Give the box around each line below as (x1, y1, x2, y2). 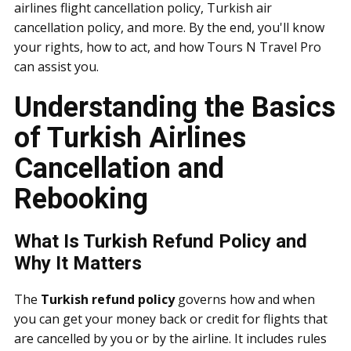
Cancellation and (14, 152, 224, 185)
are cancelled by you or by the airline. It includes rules (14, 330, 327, 347)
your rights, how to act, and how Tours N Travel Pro (14, 38, 321, 56)
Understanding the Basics (14, 91, 335, 124)
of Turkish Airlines (14, 121, 246, 154)
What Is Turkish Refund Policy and (14, 230, 307, 252)
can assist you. (14, 58, 99, 75)
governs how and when (175, 291, 315, 308)
